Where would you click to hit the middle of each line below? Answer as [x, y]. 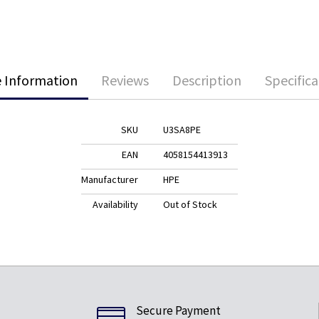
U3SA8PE [182, 130]
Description [207, 80]
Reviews [125, 80]
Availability [115, 205]
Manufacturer [110, 180]
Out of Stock [190, 205]
